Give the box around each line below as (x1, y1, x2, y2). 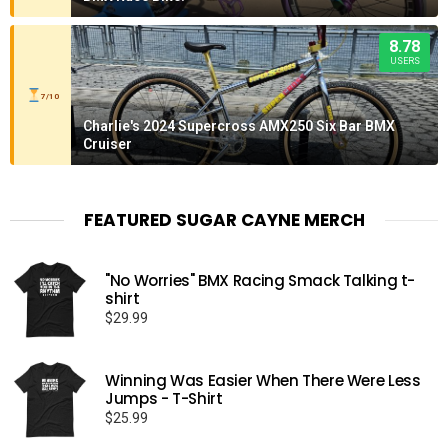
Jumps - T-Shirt (105, 388, 223, 410)
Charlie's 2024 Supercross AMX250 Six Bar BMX (83, 118, 395, 135)
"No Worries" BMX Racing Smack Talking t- (105, 270, 415, 292)
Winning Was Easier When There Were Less (105, 370, 421, 392)
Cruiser (83, 136, 132, 153)
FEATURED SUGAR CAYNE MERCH (83, 208, 365, 233)
